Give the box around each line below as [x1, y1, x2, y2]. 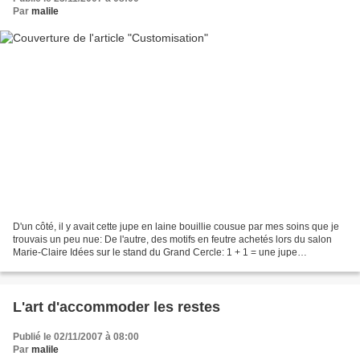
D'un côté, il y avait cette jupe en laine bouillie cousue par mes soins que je [13, 220, 339, 232]
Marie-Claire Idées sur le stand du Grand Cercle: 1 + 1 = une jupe [13, 246, 297, 258]
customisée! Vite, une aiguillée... [13, 259, 153, 271]
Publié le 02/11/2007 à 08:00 [13, 330, 139, 342]
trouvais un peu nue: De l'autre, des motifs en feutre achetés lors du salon [13, 233, 332, 245]
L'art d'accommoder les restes [13, 298, 220, 315]
